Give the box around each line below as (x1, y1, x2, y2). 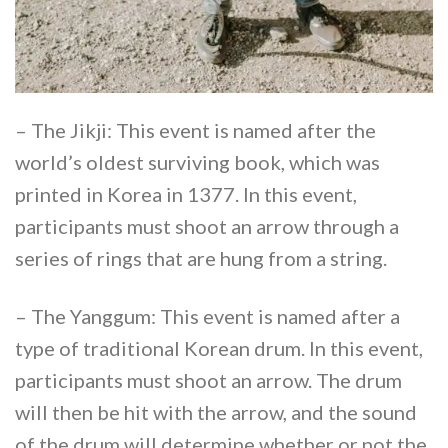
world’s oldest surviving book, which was (15, 149, 380, 174)
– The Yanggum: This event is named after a (15, 303, 400, 328)
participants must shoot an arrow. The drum (15, 367, 402, 392)
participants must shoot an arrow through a (15, 213, 399, 238)
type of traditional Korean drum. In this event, (15, 335, 423, 360)
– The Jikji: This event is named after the (15, 117, 376, 142)
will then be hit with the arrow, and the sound (15, 399, 417, 424)
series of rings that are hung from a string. (15, 245, 387, 270)
